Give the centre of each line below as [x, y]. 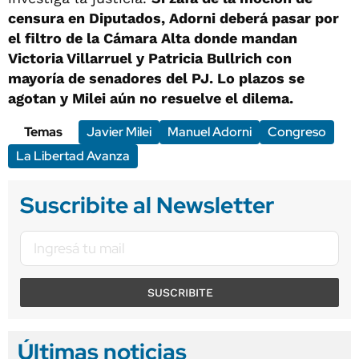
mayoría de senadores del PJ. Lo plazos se [156, 78]
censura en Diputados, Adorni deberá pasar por [173, 18]
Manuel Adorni [210, 131]
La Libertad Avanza [73, 155]
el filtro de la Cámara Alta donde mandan [153, 38]
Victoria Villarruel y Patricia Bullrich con [150, 58]
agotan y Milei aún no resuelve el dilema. [151, 98]
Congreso [297, 131]
